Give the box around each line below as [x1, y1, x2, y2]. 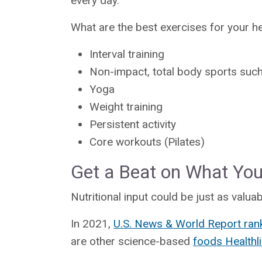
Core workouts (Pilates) [89, 135, 205, 149]
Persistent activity [89, 117, 176, 131]
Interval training [89, 47, 164, 61]
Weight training [89, 99, 163, 113]
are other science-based [71, 234, 193, 248]
